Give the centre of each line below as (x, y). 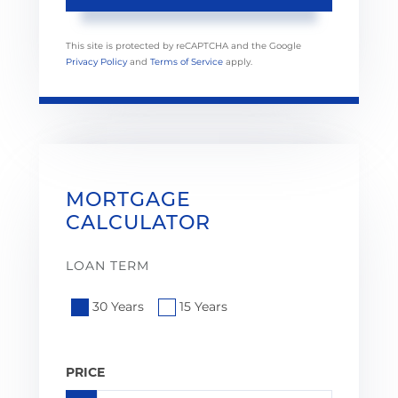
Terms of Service (187, 62)
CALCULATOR (138, 223)
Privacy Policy (96, 62)
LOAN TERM (107, 266)
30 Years (118, 306)
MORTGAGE (128, 200)
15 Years (203, 306)
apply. (238, 62)
